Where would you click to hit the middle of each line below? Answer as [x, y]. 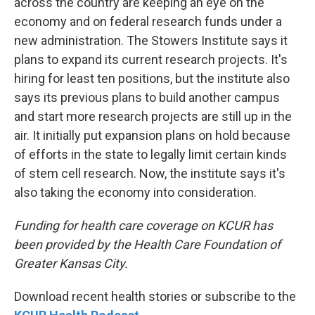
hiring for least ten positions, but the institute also [152, 78]
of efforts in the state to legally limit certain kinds [150, 154]
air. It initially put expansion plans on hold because [152, 135]
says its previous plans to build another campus [147, 97]
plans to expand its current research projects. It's [151, 59]
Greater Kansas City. [71, 263]
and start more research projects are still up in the [153, 116]
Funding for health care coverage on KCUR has [143, 225]
